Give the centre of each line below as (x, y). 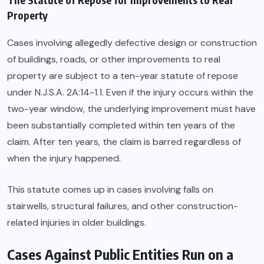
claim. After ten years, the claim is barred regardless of (124, 142)
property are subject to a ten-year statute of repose (123, 76)
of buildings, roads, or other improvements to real (114, 60)
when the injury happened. (64, 159)
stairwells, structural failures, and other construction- (123, 206)
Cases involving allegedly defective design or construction (132, 43)
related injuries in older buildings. (77, 223)
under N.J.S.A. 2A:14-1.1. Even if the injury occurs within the (130, 93)
